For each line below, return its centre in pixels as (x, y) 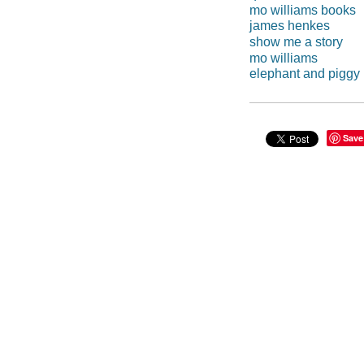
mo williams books (302, 10)
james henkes (289, 26)
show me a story (296, 42)
